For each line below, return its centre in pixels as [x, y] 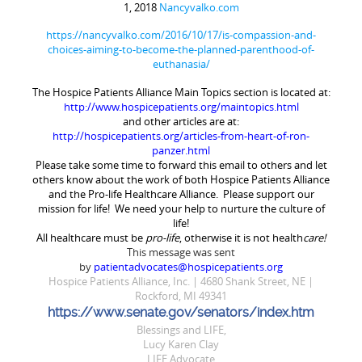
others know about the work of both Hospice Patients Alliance [181, 179]
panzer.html [181, 150]
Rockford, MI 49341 [181, 295]
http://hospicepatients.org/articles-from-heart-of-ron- [181, 135]
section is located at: [280, 92]
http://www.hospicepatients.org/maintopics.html [181, 106]
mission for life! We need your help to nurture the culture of [181, 208]
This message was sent [181, 252]
